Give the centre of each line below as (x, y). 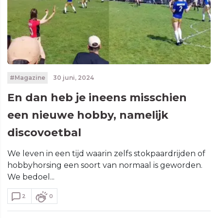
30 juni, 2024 (73, 77)
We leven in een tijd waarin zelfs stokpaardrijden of (106, 153)
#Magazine (27, 77)
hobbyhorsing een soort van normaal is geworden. (105, 165)
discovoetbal (44, 132)
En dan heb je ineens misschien (97, 97)
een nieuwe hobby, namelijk (88, 115)
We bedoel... (31, 177)
